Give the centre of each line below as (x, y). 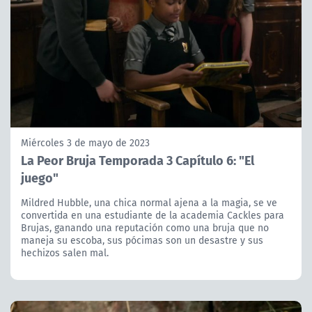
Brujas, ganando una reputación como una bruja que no (145, 228)
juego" (40, 178)
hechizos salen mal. (65, 253)
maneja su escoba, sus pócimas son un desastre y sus (142, 241)
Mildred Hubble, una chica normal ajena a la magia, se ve (149, 203)
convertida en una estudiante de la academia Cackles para (153, 216)
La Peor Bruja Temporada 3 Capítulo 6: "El (138, 160)
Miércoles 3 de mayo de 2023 (85, 143)
